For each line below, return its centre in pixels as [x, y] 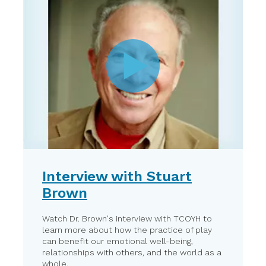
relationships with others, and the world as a [132, 252]
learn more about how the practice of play [127, 229]
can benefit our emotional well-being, [118, 241]
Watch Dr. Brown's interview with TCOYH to [127, 218]
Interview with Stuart [117, 176]
